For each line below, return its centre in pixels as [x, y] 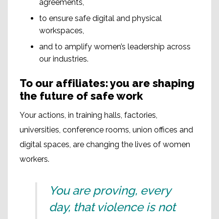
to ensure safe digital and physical [100, 18]
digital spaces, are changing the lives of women [105, 144]
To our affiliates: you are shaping [107, 83]
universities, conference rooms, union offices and [106, 130]
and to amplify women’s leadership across [115, 46]
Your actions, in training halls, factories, [88, 115]
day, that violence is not [112, 207]
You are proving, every [110, 190]
